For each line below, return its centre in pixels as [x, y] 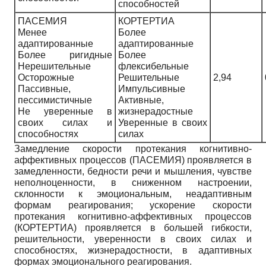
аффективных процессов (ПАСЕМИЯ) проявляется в [133, 160]
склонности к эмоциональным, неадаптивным [133, 194]
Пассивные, [44, 88]
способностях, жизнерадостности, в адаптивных [133, 250]
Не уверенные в [65, 111]
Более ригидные [65, 55]
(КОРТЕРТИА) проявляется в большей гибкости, [133, 227]
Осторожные [46, 77]
